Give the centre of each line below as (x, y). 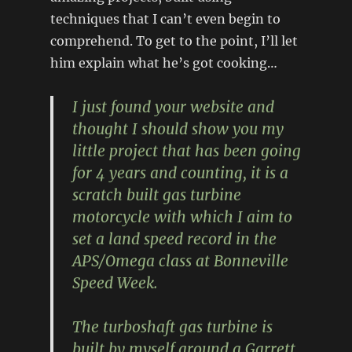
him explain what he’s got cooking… (163, 62)
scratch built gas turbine (156, 194)
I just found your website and (173, 106)
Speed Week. (115, 282)
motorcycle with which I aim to (182, 216)
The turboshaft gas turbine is (172, 326)
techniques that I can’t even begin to (165, 18)
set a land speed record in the (174, 238)
